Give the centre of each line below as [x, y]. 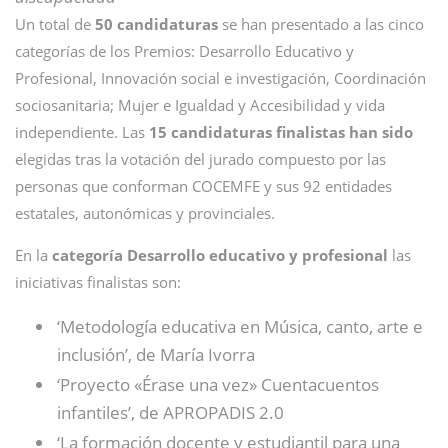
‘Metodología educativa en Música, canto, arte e [240, 326]
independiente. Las [82, 132]
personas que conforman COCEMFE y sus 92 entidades [203, 186]
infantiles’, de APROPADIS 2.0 [170, 412]
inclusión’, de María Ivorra [156, 354]
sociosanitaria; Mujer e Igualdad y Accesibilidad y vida [200, 105]
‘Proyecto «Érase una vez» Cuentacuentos [218, 384]
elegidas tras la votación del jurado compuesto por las [200, 159]
